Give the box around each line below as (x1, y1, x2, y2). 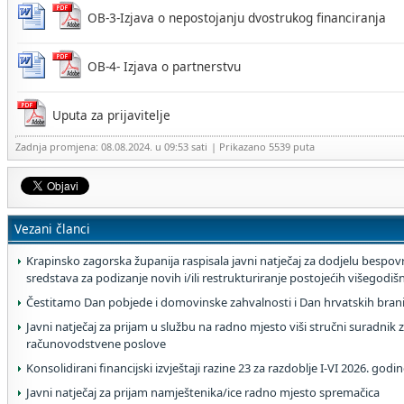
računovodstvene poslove (26, 335, 166, 352)
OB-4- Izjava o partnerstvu (87, 58, 241, 75)
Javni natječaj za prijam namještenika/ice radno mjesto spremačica (26, 384, 380, 400)
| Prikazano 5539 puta (211, 140, 315, 153)
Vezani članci (14, 220, 90, 237)
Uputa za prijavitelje (52, 106, 170, 124)
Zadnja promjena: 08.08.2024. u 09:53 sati (15, 140, 207, 153)
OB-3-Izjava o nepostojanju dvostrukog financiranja (87, 9, 386, 26)
